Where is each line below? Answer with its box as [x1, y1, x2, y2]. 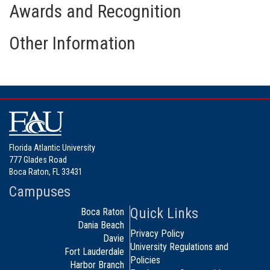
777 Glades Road [9, 154, 67, 165]
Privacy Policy [130, 227, 184, 239]
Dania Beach [78, 219, 125, 231]
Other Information [9, 32, 136, 54]
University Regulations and [130, 240, 228, 253]
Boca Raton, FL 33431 [9, 166, 83, 177]
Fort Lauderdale [64, 245, 125, 257]
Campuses [9, 183, 71, 200]
